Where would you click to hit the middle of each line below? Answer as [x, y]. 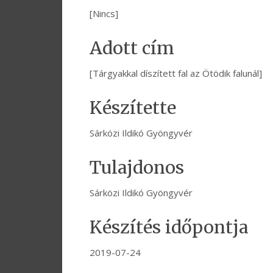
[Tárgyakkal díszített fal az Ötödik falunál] [176, 73]
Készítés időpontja [169, 228]
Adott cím [132, 48]
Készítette [133, 108]
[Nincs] [104, 14]
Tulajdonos [137, 168]
